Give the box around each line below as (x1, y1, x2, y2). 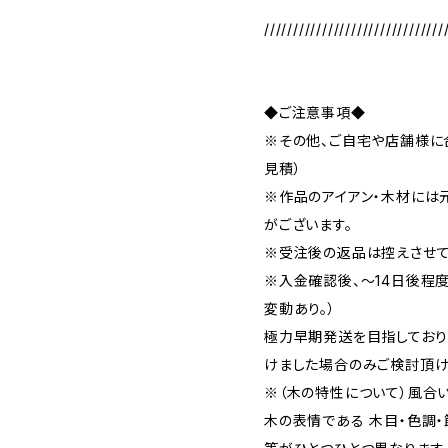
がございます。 (264, 216, 353, 233)
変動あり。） (264, 300, 336, 317)
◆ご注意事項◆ (264, 104, 366, 121)
